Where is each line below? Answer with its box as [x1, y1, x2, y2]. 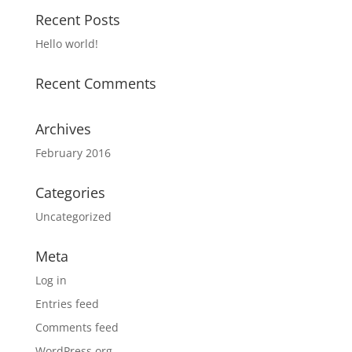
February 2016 [35, 145, 111, 160]
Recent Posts [35, 10, 120, 29]
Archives [35, 119, 91, 138]
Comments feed [35, 320, 119, 335]
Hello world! [35, 36, 98, 51]
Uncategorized [35, 209, 112, 224]
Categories [35, 183, 105, 202]
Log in [35, 273, 67, 288]
